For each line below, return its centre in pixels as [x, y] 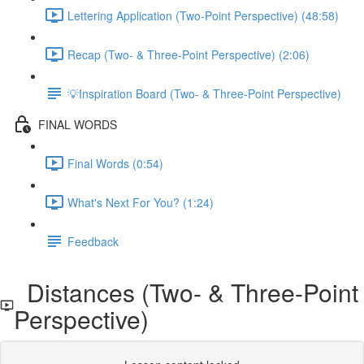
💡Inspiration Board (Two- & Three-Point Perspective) [204, 93]
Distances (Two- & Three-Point [186, 292]
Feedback [93, 241]
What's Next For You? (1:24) [141, 202]
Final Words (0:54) [115, 163]
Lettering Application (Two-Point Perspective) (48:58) [203, 15]
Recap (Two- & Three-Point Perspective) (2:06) [188, 54]
